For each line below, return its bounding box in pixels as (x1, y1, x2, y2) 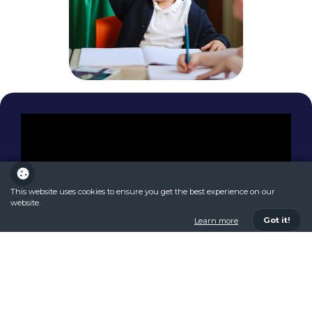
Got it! (263, 215, 290, 225)
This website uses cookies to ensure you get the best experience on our (10, 187, 275, 196)
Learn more (194, 215, 238, 226)
